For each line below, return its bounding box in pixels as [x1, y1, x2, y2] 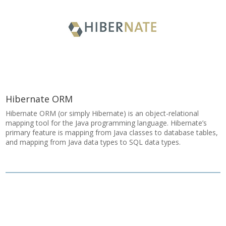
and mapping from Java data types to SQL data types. [6, 137, 181, 147]
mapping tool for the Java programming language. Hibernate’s [6, 118, 207, 128]
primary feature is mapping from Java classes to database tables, [6, 128, 218, 137]
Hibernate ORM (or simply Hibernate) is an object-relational [6, 108, 199, 118]
